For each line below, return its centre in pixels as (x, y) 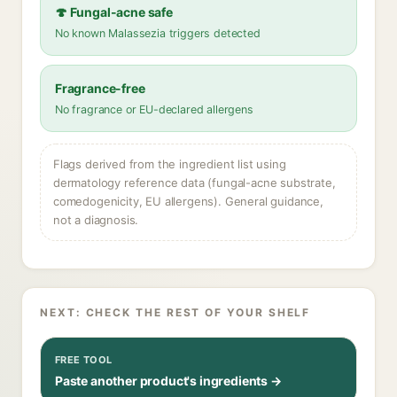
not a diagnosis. (96, 220)
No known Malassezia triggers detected (158, 33)
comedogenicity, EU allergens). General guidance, (188, 201)
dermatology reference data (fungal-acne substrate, (195, 183)
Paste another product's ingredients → (168, 381)
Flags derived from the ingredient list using (170, 164)
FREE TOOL (84, 360)
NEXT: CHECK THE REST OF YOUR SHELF (175, 312)
